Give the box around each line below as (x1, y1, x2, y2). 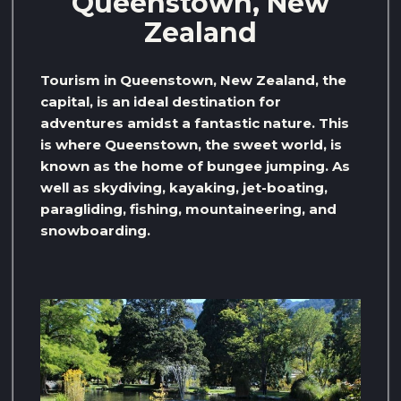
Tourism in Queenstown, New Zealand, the (40, 72, 346, 90)
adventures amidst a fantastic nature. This (40, 115, 349, 132)
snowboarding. (40, 222, 150, 240)
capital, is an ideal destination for (40, 93, 281, 111)
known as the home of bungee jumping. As (40, 158, 350, 175)
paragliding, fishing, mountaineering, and (40, 200, 337, 218)
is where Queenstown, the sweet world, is (40, 136, 342, 154)
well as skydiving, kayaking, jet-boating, (40, 179, 328, 197)
